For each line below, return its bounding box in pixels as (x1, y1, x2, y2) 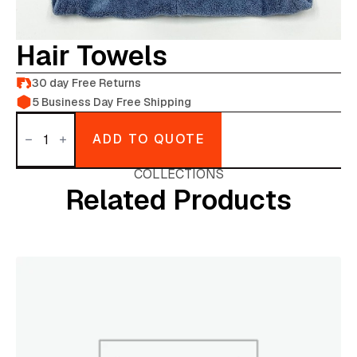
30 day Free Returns (32, 75, 141, 90)
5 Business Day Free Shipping (32, 94, 191, 109)
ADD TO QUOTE (92, 131, 205, 148)
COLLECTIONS (133, 165, 224, 182)
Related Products (65, 182, 292, 218)
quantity (15, 134, 65, 151)
